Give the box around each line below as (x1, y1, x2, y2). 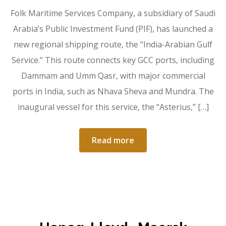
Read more (92, 135, 134, 146)
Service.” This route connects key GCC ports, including (12, 54, 214, 66)
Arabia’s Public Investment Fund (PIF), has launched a (13, 23, 213, 35)
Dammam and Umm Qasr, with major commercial (21, 70, 205, 82)
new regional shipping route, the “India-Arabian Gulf (14, 39, 212, 50)
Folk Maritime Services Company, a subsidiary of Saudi (11, 8, 215, 19)
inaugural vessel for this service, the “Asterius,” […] (17, 101, 209, 113)
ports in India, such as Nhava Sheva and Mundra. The (12, 86, 214, 97)
